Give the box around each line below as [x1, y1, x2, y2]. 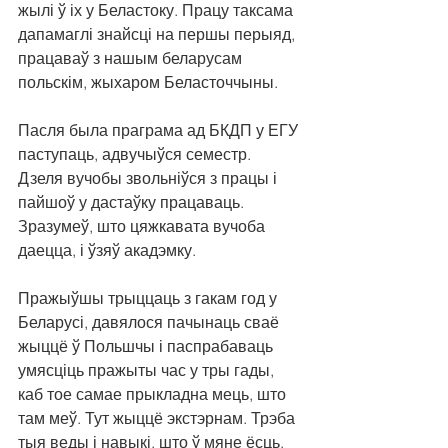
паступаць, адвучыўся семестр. [18, 144, 255, 165]
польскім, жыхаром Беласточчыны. [18, 72, 278, 93]
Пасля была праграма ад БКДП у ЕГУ [18, 120, 302, 141]
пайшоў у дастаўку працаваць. [18, 192, 248, 213]
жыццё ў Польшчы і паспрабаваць [18, 336, 277, 357]
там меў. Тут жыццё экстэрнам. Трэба [18, 408, 299, 429]
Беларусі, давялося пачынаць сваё [18, 312, 283, 333]
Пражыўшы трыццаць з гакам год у [18, 288, 281, 309]
